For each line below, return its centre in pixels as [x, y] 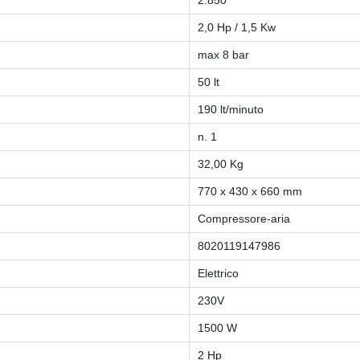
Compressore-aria [244, 219]
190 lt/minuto [231, 110]
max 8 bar [223, 55]
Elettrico [218, 274]
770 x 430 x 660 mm [250, 192]
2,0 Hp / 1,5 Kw [237, 28]
